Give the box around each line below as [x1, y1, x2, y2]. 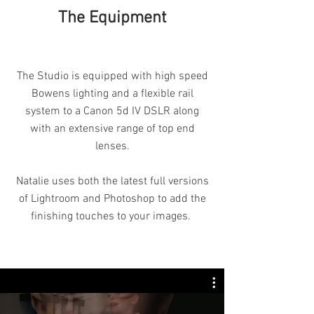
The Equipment [58, 8, 166, 28]
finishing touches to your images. [31, 210, 193, 224]
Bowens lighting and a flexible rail [31, 87, 193, 101]
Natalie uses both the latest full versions [15, 175, 209, 189]
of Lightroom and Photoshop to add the [18, 192, 206, 206]
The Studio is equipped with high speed [16, 69, 208, 83]
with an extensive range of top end [29, 122, 195, 136]
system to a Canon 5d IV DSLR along [25, 104, 199, 118]
